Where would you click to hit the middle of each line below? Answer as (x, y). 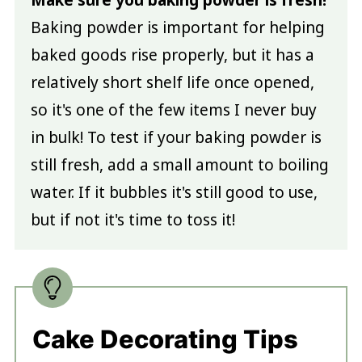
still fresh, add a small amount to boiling (179, 165)
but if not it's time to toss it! (133, 220)
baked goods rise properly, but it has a (172, 55)
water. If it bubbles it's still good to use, (174, 193)
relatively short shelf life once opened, (172, 83)
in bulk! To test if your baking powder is (176, 138)
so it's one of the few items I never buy (173, 110)
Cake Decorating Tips (165, 339)
